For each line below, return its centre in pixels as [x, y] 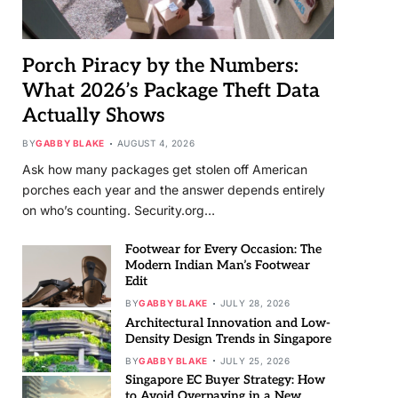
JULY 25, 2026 [255, 360]
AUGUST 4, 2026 [156, 143]
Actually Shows [94, 116]
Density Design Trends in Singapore [228, 338]
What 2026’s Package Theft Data [171, 91]
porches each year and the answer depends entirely [174, 190]
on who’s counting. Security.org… [119, 211]
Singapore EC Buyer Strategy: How [225, 380]
